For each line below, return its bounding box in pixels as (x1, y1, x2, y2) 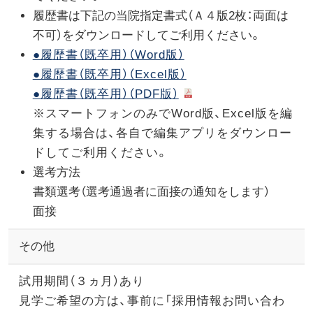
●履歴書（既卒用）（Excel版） (32, 67, 187, 81)
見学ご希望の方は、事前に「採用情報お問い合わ (18, 293, 285, 307)
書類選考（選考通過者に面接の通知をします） (32, 184, 270, 198)
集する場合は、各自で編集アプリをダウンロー (32, 126, 292, 140)
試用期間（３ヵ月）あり (18, 274, 145, 288)
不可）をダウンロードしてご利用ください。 (32, 28, 261, 42)
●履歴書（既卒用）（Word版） (32, 48, 184, 61)
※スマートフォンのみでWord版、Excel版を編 (32, 106, 293, 120)
